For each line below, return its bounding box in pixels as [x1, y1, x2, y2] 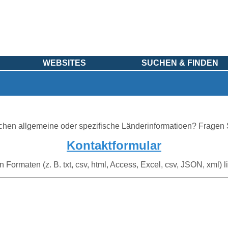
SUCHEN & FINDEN [141, 59, 218, 67]
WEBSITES [43, 59, 87, 67]
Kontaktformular [67, 138, 161, 152]
